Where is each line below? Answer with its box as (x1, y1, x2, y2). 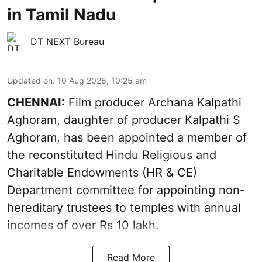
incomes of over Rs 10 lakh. (7, 218, 159, 232)
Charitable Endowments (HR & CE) (7, 165, 197, 180)
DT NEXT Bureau (30, 35, 104, 47)
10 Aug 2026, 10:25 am (57, 75, 147, 85)
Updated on (7, 75, 53, 85)
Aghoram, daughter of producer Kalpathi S (7, 112, 240, 127)
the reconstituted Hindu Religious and (7, 147, 216, 162)
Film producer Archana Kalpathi (65, 95, 242, 109)
